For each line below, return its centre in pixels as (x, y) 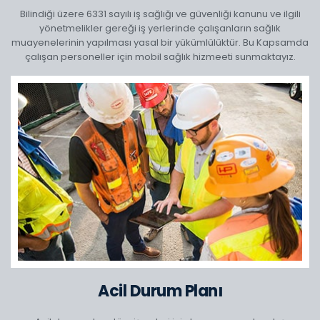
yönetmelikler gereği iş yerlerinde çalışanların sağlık (160, 29)
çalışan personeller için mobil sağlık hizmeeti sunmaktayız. (160, 57)
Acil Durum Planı (160, 291)
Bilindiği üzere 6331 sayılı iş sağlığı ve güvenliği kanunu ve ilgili (160, 14)
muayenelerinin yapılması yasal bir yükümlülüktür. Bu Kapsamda (160, 43)
